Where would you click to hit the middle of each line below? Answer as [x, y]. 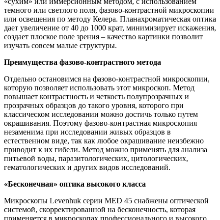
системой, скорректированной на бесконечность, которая [100, 209]
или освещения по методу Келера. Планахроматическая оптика [110, 19]
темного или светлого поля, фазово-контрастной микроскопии [109, 10]
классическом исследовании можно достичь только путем [101, 114]
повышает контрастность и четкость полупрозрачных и [96, 96]
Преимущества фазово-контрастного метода [82, 62]
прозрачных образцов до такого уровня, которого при [94, 105]
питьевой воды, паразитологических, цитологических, [96, 158]
